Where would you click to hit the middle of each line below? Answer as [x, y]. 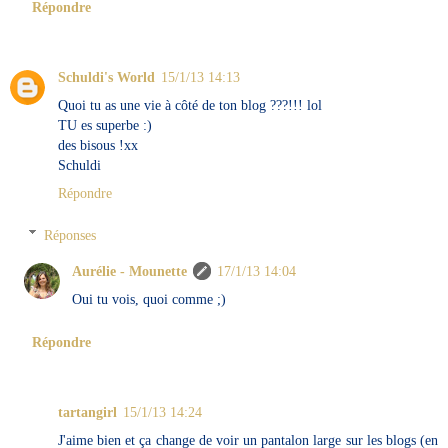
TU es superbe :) [105, 125]
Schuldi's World [106, 77]
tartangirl [87, 411]
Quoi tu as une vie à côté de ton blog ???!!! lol [190, 105]
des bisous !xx [98, 145]
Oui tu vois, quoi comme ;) [149, 298]
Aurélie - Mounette [130, 270]
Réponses [70, 234]
